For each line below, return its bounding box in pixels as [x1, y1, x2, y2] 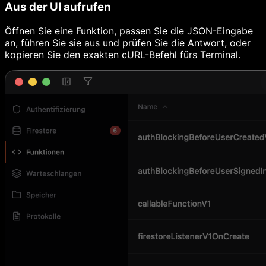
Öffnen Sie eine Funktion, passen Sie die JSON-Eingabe [5, 25, 253, 37]
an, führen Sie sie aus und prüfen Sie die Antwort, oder [5, 37, 251, 49]
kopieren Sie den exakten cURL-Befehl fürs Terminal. [5, 49, 240, 61]
